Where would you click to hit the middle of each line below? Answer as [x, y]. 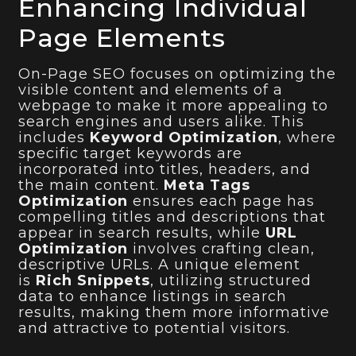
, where [308, 138]
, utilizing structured [231, 281]
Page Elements [122, 38]
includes [54, 138]
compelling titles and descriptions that [172, 217]
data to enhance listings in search [153, 297]
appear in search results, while [142, 233]
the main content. [91, 186]
